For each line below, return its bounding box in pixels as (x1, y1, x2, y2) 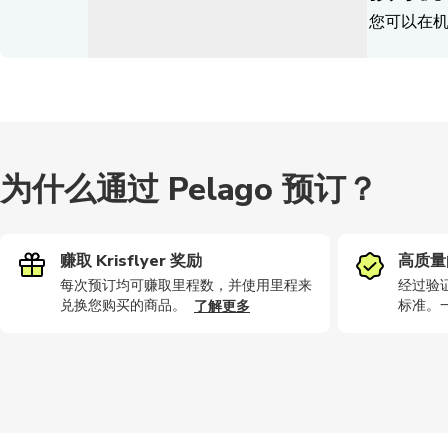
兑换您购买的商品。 (60, 296, 186, 315)
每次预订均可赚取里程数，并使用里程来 (60, 276, 312, 295)
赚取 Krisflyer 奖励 (60, 250, 202, 272)
